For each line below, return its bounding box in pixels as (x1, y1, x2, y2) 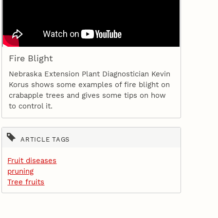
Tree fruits (7, 177, 45, 186)
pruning (7, 166, 34, 176)
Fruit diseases (7, 156, 57, 165)
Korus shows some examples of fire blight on (8, 80, 170, 89)
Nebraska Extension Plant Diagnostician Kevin (8, 69, 170, 78)
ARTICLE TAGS (20, 135, 70, 143)
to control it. (8, 101, 53, 110)
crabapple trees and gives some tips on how (8, 91, 166, 100)
